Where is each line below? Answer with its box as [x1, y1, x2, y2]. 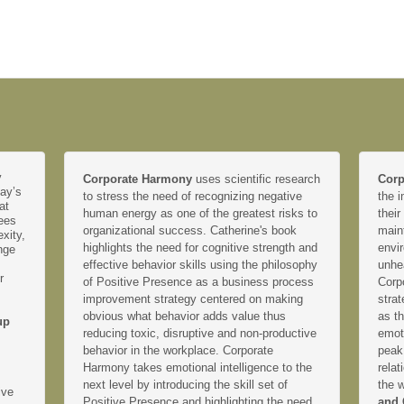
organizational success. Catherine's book [82, 223, 297, 237]
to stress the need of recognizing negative [82, 188, 302, 203]
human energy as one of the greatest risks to [82, 206, 317, 220]
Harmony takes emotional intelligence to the [82, 360, 312, 374]
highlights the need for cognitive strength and [82, 240, 317, 254]
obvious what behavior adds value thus [82, 308, 286, 323]
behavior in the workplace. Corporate [82, 343, 273, 357]
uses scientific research [195, 171, 320, 186]
